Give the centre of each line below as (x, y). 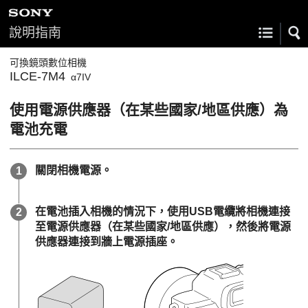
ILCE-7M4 (37, 76)
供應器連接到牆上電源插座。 (107, 242)
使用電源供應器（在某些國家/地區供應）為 (149, 110)
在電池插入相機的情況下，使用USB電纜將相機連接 (163, 211)
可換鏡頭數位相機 (48, 63)
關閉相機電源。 (74, 170)
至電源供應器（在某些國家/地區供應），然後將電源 (163, 227)
